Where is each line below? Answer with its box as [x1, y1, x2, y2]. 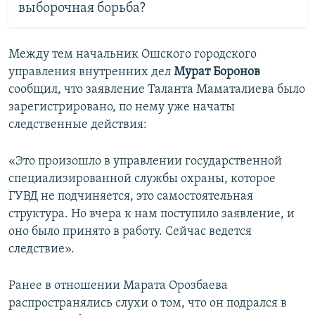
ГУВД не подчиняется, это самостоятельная [8, 190, 253, 203]
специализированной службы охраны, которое [8, 172, 276, 186]
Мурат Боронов [174, 65, 260, 79]
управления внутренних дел [8, 65, 174, 79]
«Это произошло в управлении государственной [8, 155, 282, 168]
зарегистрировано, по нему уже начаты [8, 101, 235, 114]
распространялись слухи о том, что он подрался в [8, 297, 287, 310]
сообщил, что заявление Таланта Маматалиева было [8, 83, 305, 96]
